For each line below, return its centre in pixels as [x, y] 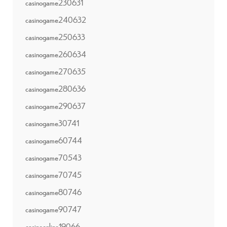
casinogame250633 [55, 36]
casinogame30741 [52, 123]
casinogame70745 [53, 174]
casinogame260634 [56, 54]
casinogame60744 [54, 140]
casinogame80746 [53, 192]
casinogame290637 [55, 105]
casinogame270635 [55, 71]
